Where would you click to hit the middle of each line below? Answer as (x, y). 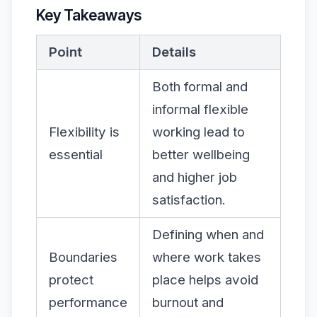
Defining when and (208, 234)
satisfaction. (189, 200)
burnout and (188, 302)
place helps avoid (205, 279)
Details (174, 52)
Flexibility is (84, 132)
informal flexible (200, 109)
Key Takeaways (89, 15)
